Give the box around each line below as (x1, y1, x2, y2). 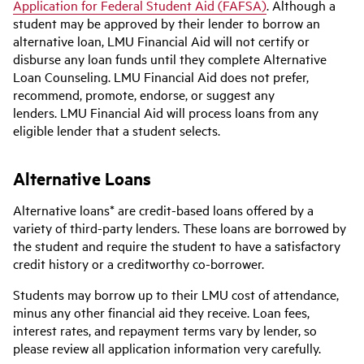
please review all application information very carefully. (13, 339, 321, 357)
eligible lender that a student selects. (13, 121, 220, 139)
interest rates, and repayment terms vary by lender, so (13, 321, 317, 339)
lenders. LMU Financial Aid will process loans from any (13, 103, 318, 121)
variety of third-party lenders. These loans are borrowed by (13, 219, 346, 236)
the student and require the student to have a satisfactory (13, 236, 340, 254)
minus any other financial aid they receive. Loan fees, (13, 303, 310, 321)
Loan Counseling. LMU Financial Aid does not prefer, (13, 67, 309, 85)
